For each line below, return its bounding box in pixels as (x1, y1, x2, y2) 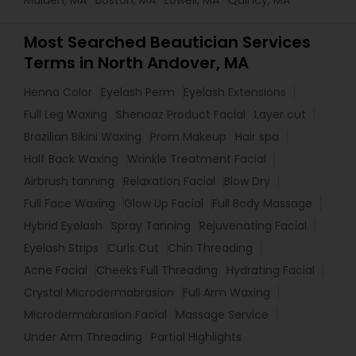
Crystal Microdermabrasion (24, 284, 174, 300)
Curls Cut (107, 240, 159, 256)
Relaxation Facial (123, 173, 215, 189)
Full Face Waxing (24, 195, 115, 211)
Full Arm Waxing (183, 284, 270, 300)
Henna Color (24, 84, 92, 100)
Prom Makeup (150, 129, 226, 145)
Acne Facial (24, 262, 87, 278)
